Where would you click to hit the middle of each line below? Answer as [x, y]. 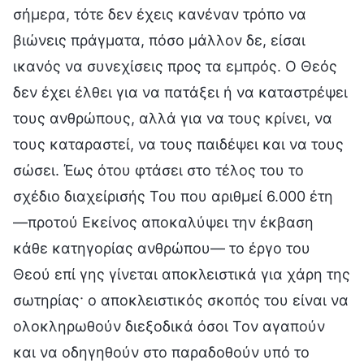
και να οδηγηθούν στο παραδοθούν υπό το [161, 352]
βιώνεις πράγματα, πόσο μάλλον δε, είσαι [159, 40]
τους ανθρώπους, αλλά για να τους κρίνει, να [173, 118]
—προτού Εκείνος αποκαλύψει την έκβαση [163, 222]
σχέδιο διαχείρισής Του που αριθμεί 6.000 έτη [173, 196]
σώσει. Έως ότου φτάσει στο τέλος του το [158, 170]
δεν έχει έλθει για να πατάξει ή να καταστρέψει [180, 92]
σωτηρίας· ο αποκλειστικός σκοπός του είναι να [181, 300]
